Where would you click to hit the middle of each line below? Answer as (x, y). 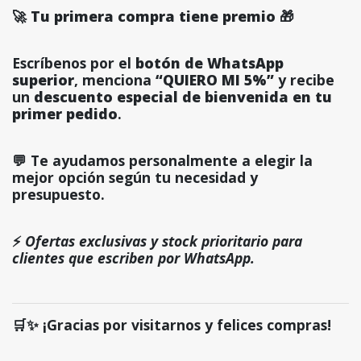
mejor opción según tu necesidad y (135, 178)
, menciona (115, 80)
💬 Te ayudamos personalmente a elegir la (162, 161)
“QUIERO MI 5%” (215, 80)
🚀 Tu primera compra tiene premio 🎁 (153, 17)
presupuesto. (58, 195)
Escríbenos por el (74, 63)
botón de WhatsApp (210, 63)
